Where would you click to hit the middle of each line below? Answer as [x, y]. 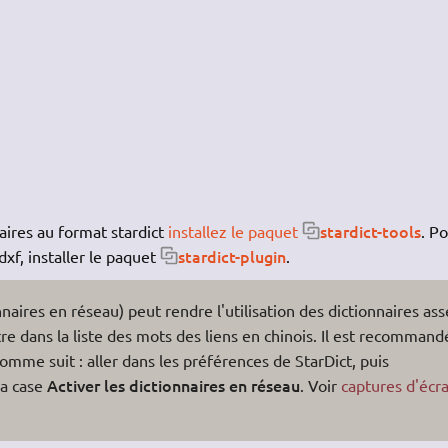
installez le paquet [232, 230]
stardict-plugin [231, 255]
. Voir [320, 384]
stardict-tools [370, 230]
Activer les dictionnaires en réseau [173, 384]
